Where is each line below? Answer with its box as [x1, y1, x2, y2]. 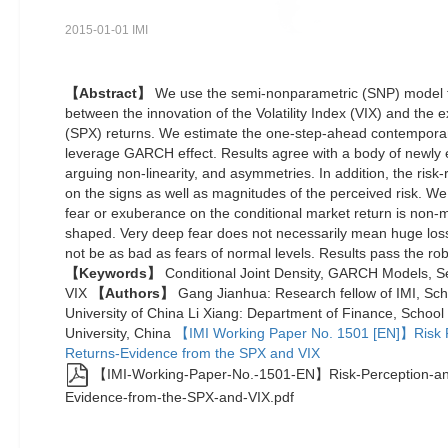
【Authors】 [91, 285, 174, 301]
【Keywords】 [65, 265, 161, 281]
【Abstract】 [65, 85, 151, 101]
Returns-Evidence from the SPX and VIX [65, 345, 320, 361]
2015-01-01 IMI [65, 23, 148, 37]
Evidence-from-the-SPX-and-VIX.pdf [65, 389, 294, 405]
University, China [65, 325, 175, 341]
